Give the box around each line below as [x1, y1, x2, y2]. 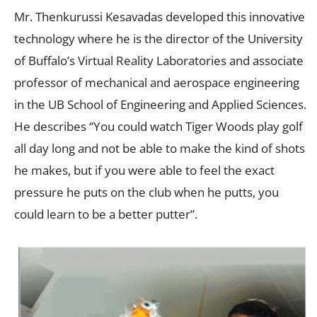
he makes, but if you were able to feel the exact [14, 162, 275, 179]
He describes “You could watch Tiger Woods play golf [14, 118, 303, 135]
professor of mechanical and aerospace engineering [14, 74, 299, 91]
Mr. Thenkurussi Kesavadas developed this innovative [14, 8, 305, 25]
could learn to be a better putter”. [14, 206, 197, 223]
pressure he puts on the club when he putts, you [14, 184, 279, 201]
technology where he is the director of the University [14, 30, 303, 47]
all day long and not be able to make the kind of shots [14, 140, 305, 157]
